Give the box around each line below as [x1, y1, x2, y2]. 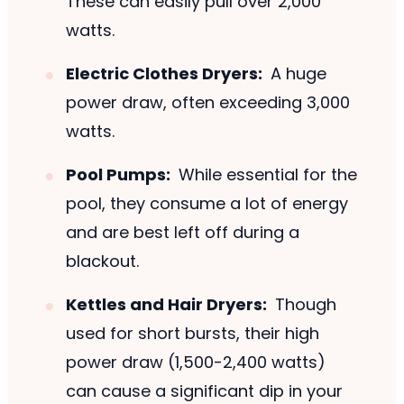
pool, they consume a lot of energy [65, 192, 348, 216]
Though [271, 293, 337, 317]
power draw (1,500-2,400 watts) [65, 351, 326, 374]
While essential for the [174, 163, 358, 187]
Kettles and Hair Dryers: [65, 293, 267, 317]
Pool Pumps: [65, 163, 170, 187]
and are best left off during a [65, 221, 299, 244]
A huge [266, 62, 327, 86]
